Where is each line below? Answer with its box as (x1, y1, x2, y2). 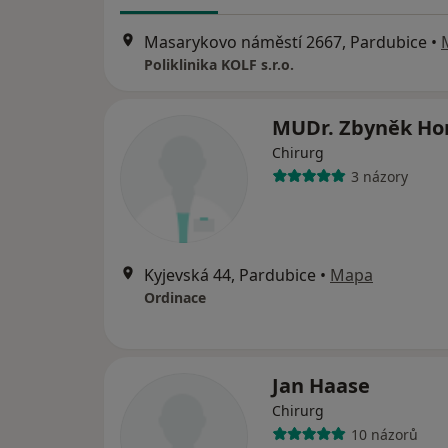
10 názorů (350, 424, 418, 444)
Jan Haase (272, 372, 370, 400)
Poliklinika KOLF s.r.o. (144, 55, 294, 75)
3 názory (350, 166, 408, 186)
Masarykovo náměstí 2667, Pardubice (144, 31, 427, 54)
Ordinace (144, 288, 206, 308)
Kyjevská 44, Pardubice (144, 264, 316, 287)
